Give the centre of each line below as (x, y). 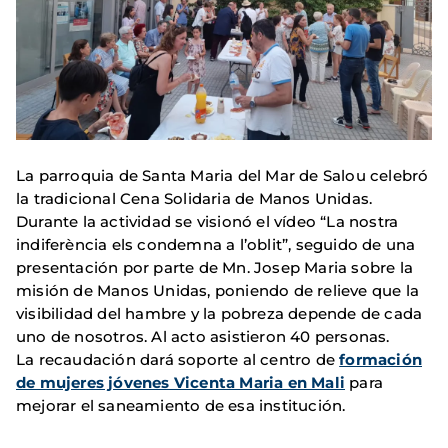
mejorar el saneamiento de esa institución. (181, 406)
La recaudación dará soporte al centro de (178, 360)
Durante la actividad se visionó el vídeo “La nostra (207, 222)
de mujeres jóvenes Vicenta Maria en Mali (181, 383)
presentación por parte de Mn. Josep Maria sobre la (215, 268)
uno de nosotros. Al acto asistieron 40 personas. (203, 337)
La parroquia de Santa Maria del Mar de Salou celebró (222, 176)
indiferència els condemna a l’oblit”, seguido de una (216, 245)
